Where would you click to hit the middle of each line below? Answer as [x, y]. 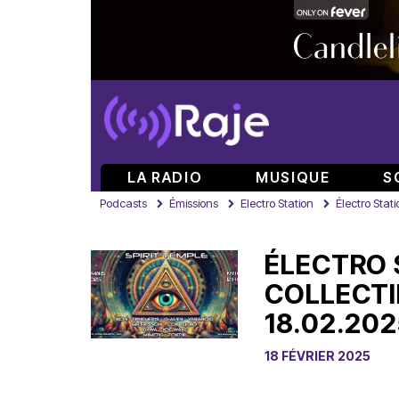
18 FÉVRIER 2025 [318, 356]
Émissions [194, 203]
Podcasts [123, 203]
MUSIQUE [293, 177]
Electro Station [277, 203]
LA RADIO [165, 177]
